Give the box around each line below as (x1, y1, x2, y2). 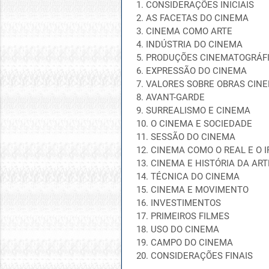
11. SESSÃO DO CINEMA (136, 131, 235, 142)
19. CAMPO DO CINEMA (136, 237, 233, 248)
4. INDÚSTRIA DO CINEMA (136, 39, 243, 50)
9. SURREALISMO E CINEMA (136, 105, 250, 116)
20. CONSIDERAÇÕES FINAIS (136, 250, 253, 261)
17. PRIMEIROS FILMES (136, 211, 229, 222)
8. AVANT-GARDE (136, 92, 205, 103)
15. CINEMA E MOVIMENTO (136, 184, 249, 195)
